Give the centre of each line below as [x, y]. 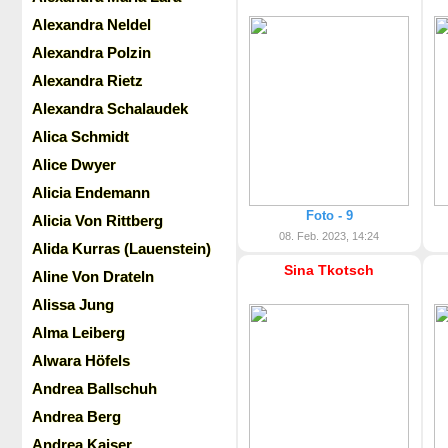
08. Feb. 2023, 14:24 [329, 236]
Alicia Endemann [91, 192]
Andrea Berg [76, 416]
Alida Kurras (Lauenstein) [121, 248]
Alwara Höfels [81, 360]
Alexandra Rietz [87, 80]
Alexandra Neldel [91, 24]
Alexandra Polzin [91, 52]
